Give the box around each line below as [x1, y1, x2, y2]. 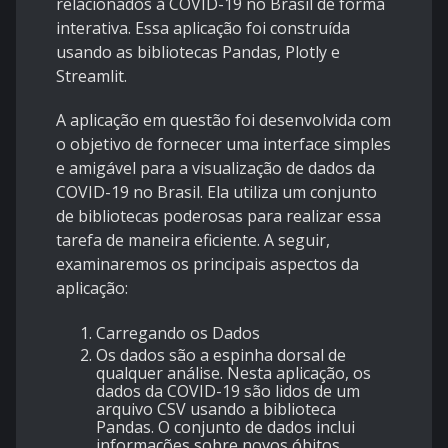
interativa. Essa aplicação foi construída [56, 17, 350, 40]
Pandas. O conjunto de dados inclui [96, 416, 355, 439]
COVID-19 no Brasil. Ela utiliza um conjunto [56, 181, 377, 204]
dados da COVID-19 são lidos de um [96, 380, 360, 403]
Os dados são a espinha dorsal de [96, 344, 346, 367]
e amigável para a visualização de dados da [56, 157, 375, 180]
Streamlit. [56, 65, 127, 88]
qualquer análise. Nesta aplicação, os [96, 362, 371, 385]
